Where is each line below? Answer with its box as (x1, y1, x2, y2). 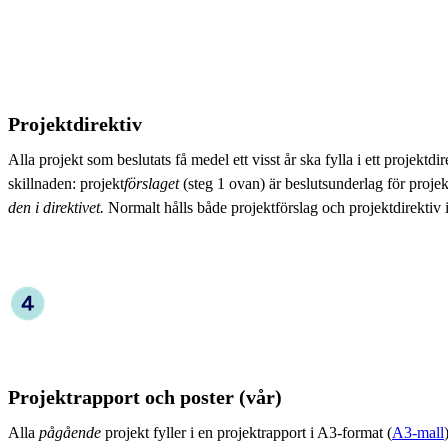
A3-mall (392, 423, 444, 441)
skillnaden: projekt (8, 174, 124, 192)
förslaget (124, 174, 179, 192)
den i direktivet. (8, 198, 108, 216)
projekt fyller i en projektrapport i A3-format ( (101, 423, 392, 441)
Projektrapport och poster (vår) (8, 385, 282, 408)
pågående (39, 423, 101, 441)
